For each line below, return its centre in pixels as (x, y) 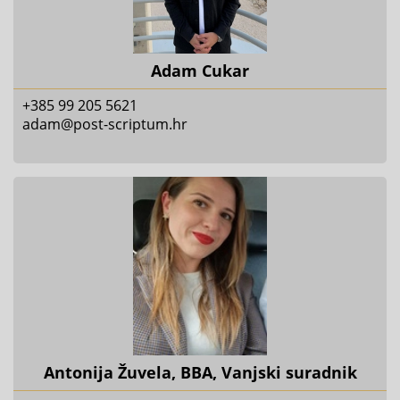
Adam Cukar (200, 71)
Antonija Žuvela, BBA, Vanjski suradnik (200, 372)
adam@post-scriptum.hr (105, 124)
